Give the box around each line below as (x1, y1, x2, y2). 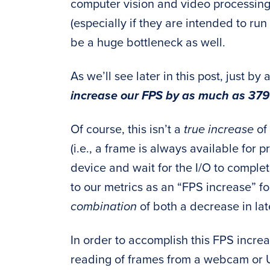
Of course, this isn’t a (71, 122, 184, 137)
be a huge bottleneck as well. (71, 36, 225, 51)
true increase (184, 122, 254, 137)
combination (71, 199, 137, 215)
